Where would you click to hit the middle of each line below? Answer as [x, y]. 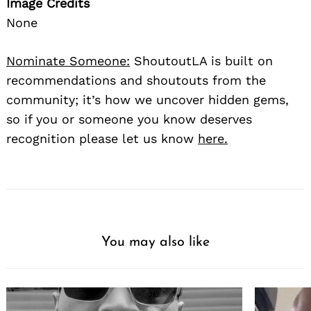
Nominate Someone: [68, 61]
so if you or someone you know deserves [129, 119]
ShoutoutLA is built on [201, 61]
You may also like [155, 243]
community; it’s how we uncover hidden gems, [148, 100]
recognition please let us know [102, 139]
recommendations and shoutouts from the [136, 81]
